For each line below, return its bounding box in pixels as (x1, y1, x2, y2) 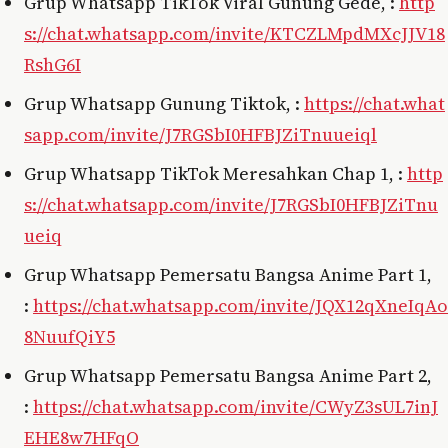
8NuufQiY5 (24, 323, 115, 349)
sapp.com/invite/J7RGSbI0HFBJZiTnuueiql (24, 121, 377, 147)
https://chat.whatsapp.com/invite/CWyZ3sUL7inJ (33, 393, 438, 419)
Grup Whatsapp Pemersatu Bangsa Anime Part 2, (24, 362, 432, 388)
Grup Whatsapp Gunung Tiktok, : (24, 90, 304, 116)
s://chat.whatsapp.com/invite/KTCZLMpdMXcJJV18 (24, 20, 445, 46)
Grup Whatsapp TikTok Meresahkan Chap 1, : (24, 160, 407, 186)
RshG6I (24, 51, 81, 77)
